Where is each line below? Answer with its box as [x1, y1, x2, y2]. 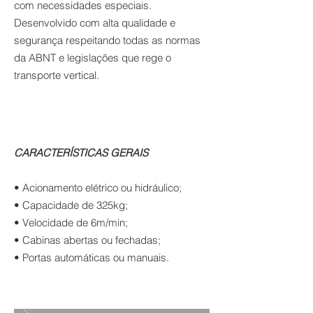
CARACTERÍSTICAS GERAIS [14, 146, 148, 159]
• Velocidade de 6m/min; [14, 216, 128, 229]
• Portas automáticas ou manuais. [14, 251, 169, 264]
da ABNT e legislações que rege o [14, 51, 171, 64]
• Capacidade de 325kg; [14, 198, 128, 212]
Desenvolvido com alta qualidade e [14, 16, 175, 29]
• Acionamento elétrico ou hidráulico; [14, 181, 182, 194]
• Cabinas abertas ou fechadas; [14, 233, 161, 247]
